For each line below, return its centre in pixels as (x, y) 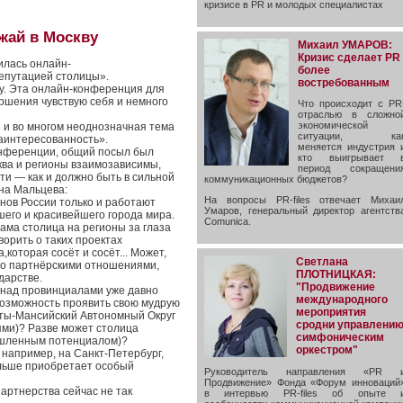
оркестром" (327, 349)
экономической (333, 125)
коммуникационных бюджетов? (276, 179)
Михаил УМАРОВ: (345, 45)
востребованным (344, 82)
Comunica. (228, 222)
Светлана (322, 261)
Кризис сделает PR (349, 57)
